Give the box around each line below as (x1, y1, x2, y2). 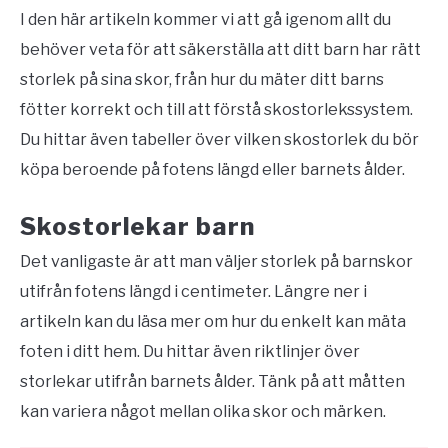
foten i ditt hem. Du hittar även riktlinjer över (20, 342, 360, 362)
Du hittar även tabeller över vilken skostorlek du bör (20, 130, 419, 150)
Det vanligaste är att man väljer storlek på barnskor (20, 252, 413, 272)
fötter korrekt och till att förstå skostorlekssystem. (20, 100, 413, 120)
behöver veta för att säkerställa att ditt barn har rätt (20, 40, 421, 60)
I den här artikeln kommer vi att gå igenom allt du (20, 10, 391, 30)
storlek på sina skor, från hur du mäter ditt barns (20, 70, 384, 90)
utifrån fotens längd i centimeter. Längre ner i (20, 282, 367, 302)
